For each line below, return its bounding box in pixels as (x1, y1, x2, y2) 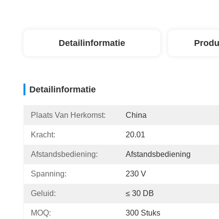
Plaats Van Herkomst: (31, 111, 106, 119)
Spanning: (31, 170, 66, 178)
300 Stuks (126, 209, 160, 217)
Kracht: (31, 131, 55, 139)
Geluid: (31, 189, 56, 197)
